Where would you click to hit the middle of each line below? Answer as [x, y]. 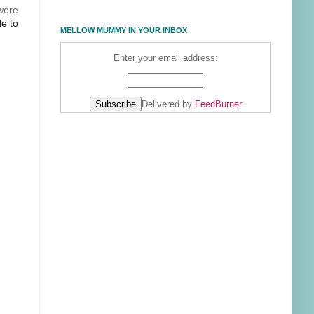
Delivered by [168, 105]
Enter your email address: [165, 58]
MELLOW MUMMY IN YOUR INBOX [124, 30]
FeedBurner [218, 105]
